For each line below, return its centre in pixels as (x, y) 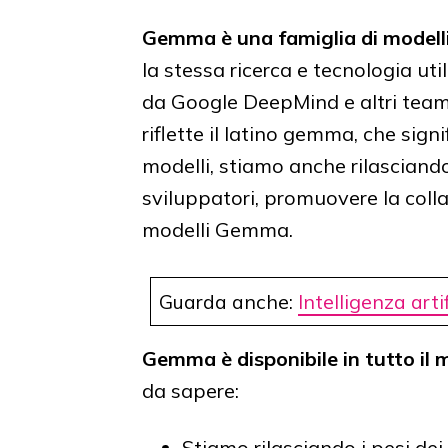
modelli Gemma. (217, 229)
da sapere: (190, 390)
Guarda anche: (228, 301)
